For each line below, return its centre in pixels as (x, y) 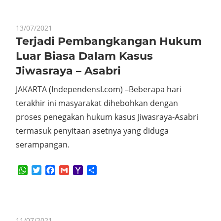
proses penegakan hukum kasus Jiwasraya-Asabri (107, 117)
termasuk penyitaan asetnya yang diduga (92, 131)
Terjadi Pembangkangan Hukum (109, 41)
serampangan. (43, 145)
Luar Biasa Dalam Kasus (84, 56)
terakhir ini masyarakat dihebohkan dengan (97, 103)
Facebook (73, 170)
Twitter (55, 170)
